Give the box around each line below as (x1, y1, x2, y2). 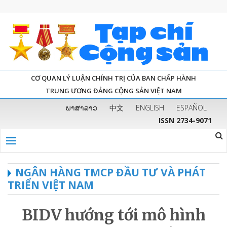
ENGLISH (136, 102, 164, 112)
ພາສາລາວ (66, 102, 97, 112)
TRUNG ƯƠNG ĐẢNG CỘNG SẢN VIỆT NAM (45, 86, 182, 95)
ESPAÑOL (176, 102, 207, 112)
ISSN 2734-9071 (159, 115, 212, 125)
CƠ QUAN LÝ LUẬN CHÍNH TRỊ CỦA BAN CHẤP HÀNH (31, 73, 196, 83)
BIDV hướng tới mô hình (21, 205, 206, 224)
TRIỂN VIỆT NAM (8, 177, 94, 192)
